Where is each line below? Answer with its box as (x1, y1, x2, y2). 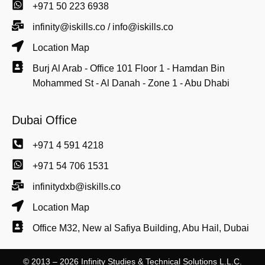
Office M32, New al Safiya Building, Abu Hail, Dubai (33, 223, 249, 234)
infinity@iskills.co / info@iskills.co (33, 22, 173, 33)
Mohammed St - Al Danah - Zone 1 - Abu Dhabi (33, 78, 230, 89)
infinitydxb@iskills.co (33, 182, 121, 192)
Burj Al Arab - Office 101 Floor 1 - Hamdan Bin (33, 63, 225, 74)
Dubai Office (12, 114, 77, 127)
